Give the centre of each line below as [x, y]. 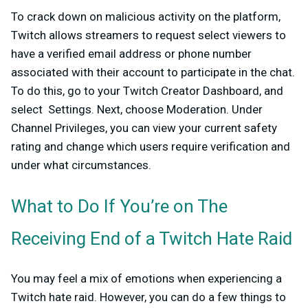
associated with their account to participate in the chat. [153, 73]
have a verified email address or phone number [131, 54]
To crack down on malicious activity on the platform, [146, 17]
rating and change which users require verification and [151, 147]
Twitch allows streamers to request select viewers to [148, 35]
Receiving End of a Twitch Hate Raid [152, 240]
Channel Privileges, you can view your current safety [144, 128]
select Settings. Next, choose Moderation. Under [137, 110]
